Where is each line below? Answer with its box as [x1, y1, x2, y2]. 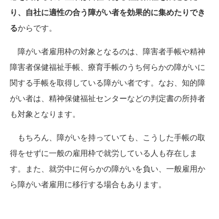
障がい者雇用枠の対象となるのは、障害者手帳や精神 [10, 45, 205, 57]
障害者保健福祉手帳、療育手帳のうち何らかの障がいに [10, 61, 205, 73]
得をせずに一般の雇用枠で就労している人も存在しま [10, 147, 197, 159]
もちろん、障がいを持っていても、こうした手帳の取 [10, 131, 205, 143]
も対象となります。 [10, 108, 80, 120]
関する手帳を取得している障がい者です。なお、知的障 [10, 77, 205, 88]
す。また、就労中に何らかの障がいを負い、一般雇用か [10, 163, 205, 175]
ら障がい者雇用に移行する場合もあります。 [10, 178, 166, 190]
